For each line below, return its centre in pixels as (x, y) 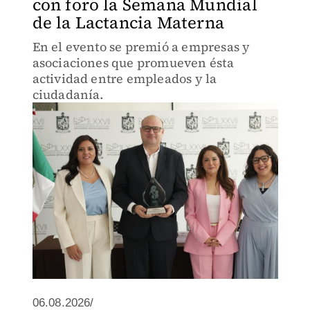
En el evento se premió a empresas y (141, 47)
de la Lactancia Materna (128, 22)
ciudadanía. (68, 94)
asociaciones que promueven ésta (133, 63)
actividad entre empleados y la (125, 79)
